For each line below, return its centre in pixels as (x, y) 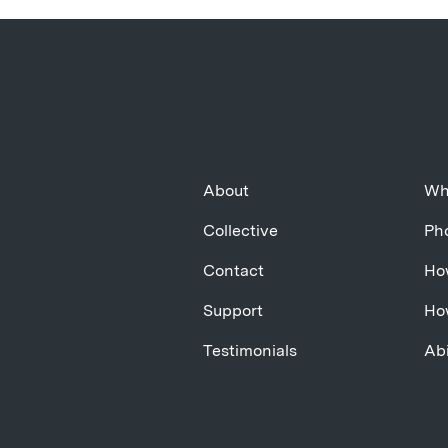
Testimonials (249, 351)
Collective (240, 231)
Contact (233, 271)
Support (232, 311)
